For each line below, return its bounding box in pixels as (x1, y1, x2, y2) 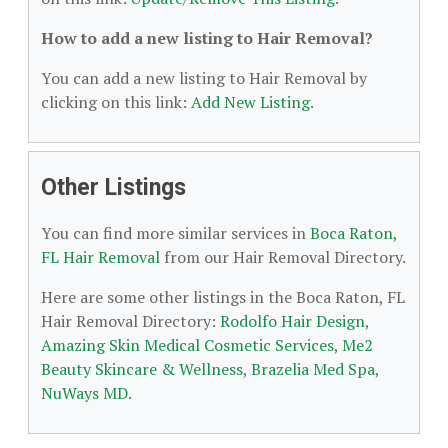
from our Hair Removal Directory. (160, 246, 406, 268)
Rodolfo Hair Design (220, 310, 365, 332)
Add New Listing (191, 91, 310, 113)
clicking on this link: (41, 91, 191, 113)
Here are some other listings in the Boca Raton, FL (41, 286, 405, 308)
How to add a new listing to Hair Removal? (41, 27, 373, 49)
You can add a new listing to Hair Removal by (41, 67, 367, 89)
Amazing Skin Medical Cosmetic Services (41, 334, 334, 356)
